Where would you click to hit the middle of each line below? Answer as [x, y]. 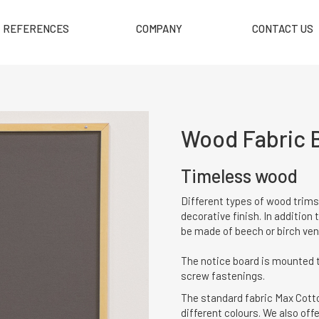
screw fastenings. [223, 275]
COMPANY [159, 28]
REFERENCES [36, 28]
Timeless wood [239, 176]
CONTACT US [283, 28]
